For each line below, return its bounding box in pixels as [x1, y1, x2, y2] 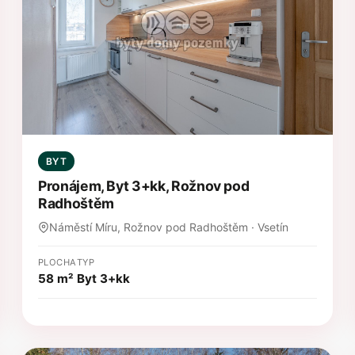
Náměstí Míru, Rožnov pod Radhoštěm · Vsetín [49, 219, 288, 234]
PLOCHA [38, 256, 77, 268]
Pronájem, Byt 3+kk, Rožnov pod [38, 177, 250, 194]
